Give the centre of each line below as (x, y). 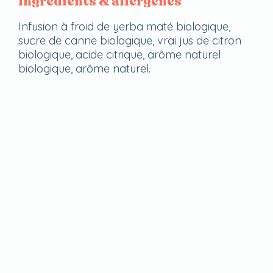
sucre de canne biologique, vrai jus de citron (130, 41)
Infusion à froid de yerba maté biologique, (124, 27)
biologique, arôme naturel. (84, 69)
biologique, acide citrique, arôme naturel (119, 55)
